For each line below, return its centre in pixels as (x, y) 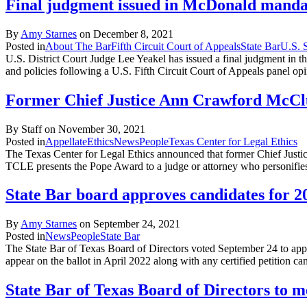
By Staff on (32, 129)
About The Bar (78, 46)
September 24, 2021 (137, 224)
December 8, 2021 (133, 34)
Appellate (66, 141)
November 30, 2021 (102, 129)
